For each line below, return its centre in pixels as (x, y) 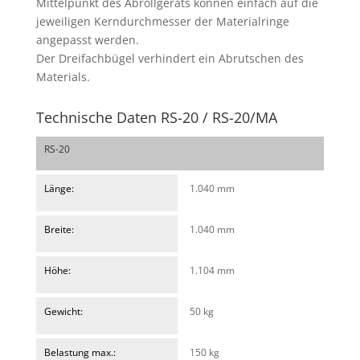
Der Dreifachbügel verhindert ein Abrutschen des (170, 59)
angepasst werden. (87, 40)
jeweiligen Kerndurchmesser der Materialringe (162, 22)
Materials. (63, 77)
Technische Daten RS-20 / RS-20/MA (156, 118)
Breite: (59, 230)
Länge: (59, 189)
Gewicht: (63, 312)
